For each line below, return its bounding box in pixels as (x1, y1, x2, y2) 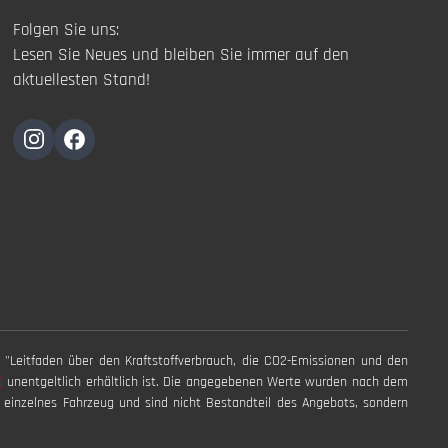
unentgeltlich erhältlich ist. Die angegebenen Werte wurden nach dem (7, 372, 409, 391)
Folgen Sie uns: (13, 19, 120, 42)
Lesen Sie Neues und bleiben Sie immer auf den (13, 44, 350, 67)
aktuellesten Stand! (13, 69, 151, 92)
